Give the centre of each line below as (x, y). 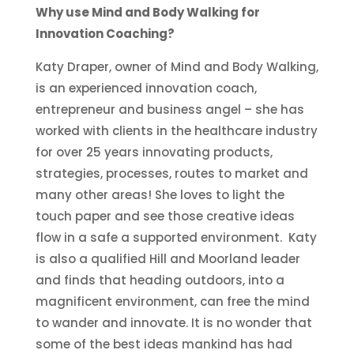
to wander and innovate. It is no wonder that (173, 323)
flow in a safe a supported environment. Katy (176, 237)
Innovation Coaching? (105, 34)
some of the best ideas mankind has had (164, 344)
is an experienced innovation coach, (146, 88)
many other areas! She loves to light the (160, 195)
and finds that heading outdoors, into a (160, 280)
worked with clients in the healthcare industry (176, 131)
